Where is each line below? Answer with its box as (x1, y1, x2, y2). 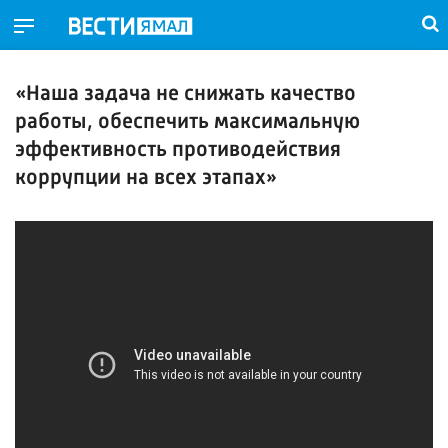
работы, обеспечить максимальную (15, 112, 360, 134)
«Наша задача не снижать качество (15, 84, 356, 106)
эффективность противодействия (15, 140, 341, 162)
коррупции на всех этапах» (15, 168, 277, 190)
